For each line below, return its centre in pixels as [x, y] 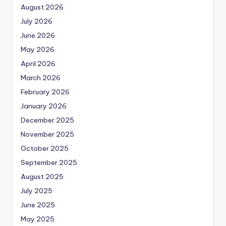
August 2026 [42, 7]
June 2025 [38, 205]
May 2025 [38, 219]
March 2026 [41, 78]
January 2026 [44, 106]
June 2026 [38, 36]
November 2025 [47, 134]
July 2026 [37, 21]
